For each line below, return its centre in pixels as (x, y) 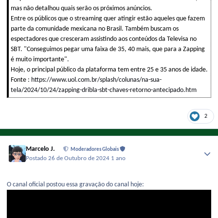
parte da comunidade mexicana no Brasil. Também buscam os (95, 29)
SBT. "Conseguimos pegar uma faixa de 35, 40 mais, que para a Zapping (108, 49)
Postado (37, 158)
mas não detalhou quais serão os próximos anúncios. (82, 8)
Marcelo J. (41, 149)
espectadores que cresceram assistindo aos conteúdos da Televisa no (104, 39)
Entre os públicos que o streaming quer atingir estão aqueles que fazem (108, 18)
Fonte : (21, 80)
